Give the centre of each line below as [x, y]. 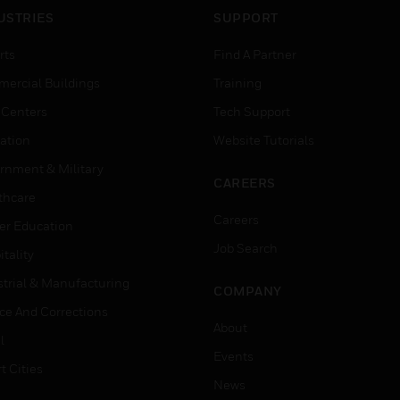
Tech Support [252, 111]
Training [237, 83]
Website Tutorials [264, 140]
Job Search [246, 248]
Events [233, 356]
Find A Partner [255, 54]
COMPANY [248, 291]
